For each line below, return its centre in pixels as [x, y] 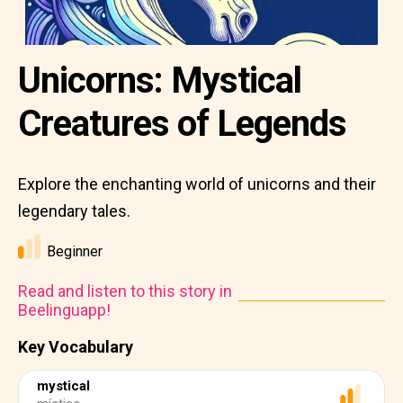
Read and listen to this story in [125, 291]
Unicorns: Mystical [160, 81]
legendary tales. [74, 211]
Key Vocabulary [76, 347]
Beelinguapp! [64, 310]
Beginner [75, 251]
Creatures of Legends [182, 124]
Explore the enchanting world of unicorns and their [197, 184]
